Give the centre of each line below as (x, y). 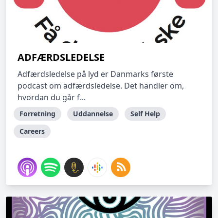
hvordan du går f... (52, 97)
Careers (32, 131)
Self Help (145, 114)
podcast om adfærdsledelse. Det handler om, (101, 86)
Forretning (37, 114)
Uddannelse (93, 114)
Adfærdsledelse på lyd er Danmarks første (95, 74)
